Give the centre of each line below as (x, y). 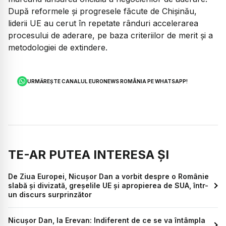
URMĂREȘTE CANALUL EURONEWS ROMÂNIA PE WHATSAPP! (108, 81)
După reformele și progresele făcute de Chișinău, (102, 11)
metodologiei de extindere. (58, 48)
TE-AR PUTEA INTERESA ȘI (89, 154)
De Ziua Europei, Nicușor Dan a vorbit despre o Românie (108, 176)
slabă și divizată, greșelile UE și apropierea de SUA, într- (108, 185)
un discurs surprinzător (50, 194)
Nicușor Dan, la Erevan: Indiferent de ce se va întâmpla (107, 220)
